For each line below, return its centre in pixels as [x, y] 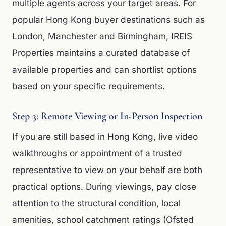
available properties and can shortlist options [104, 69]
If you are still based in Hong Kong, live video [105, 136]
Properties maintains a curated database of [101, 53]
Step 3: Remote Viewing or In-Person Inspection [107, 116]
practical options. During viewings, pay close [104, 186]
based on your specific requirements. [89, 86]
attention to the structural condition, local [96, 203]
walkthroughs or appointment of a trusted [97, 153]
